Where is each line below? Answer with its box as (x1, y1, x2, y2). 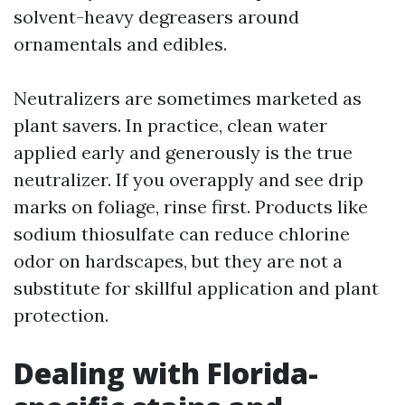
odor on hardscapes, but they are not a (14, 250, 343, 272)
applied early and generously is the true (14, 141, 353, 164)
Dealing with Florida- (14, 353, 318, 392)
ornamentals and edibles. (14, 33, 227, 55)
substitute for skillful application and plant (14, 277, 379, 299)
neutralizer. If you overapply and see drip (14, 168, 363, 191)
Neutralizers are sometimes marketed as (14, 87, 362, 109)
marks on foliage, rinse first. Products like (14, 195, 368, 218)
